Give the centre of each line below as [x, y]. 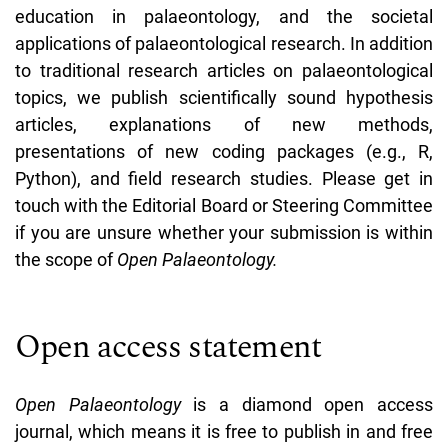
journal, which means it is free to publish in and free [224, 431]
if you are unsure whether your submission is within [224, 232]
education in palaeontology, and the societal [224, 16]
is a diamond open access [313, 404]
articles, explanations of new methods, [224, 124]
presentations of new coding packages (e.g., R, [224, 151]
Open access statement [168, 347]
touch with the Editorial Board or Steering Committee [224, 205]
